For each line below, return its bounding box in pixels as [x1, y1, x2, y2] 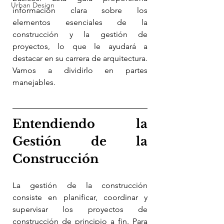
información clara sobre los [12, 5, 147, 15]
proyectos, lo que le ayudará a [12, 41, 147, 51]
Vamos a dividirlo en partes [12, 65, 147, 75]
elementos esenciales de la [12, 17, 147, 27]
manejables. [12, 77, 55, 87]
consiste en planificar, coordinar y [12, 192, 147, 202]
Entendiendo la [12, 116, 147, 131]
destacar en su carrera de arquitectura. [12, 53, 147, 63]
